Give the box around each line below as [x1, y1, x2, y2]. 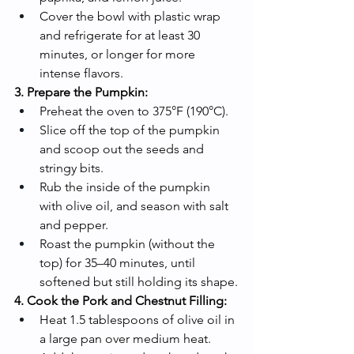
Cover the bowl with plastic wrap [40, 8, 224, 24]
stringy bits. [40, 160, 104, 175]
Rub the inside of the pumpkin [40, 179, 213, 194]
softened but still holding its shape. [40, 273, 238, 289]
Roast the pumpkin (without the [40, 235, 218, 251]
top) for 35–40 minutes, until [40, 254, 198, 270]
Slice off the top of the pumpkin [40, 122, 223, 137]
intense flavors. [40, 65, 123, 81]
